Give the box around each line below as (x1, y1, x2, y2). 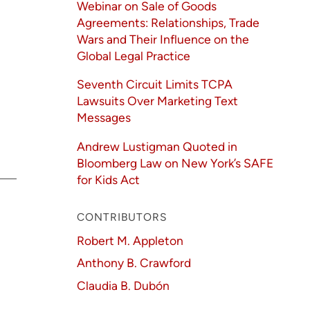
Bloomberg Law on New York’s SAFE (77, 155, 274, 170)
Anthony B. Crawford (77, 255, 192, 271)
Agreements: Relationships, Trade (77, 15, 260, 30)
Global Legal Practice (77, 48, 191, 63)
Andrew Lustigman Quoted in (77, 138, 238, 154)
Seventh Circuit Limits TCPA (77, 77, 233, 92)
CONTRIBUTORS (77, 210, 168, 224)
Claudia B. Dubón (77, 278, 170, 293)
